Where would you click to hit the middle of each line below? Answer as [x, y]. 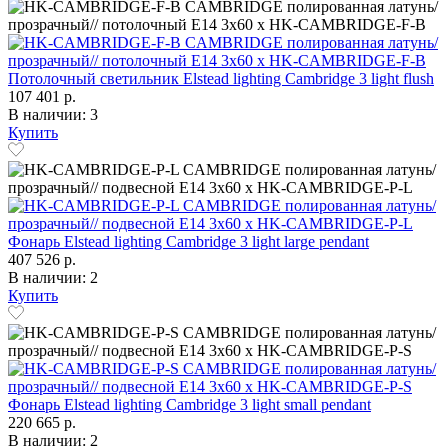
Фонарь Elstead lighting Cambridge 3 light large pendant [188, 241]
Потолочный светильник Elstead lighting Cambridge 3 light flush [221, 78]
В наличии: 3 [53, 114]
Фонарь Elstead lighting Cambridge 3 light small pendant [189, 404]
